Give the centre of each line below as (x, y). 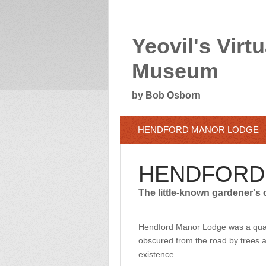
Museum (175, 71)
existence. (157, 254)
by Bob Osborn (166, 95)
